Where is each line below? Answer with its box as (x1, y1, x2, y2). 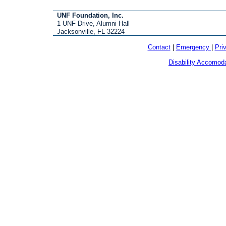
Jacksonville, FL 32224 (53, 27, 125, 35)
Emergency (176, 43, 211, 51)
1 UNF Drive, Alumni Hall (53, 19, 130, 27)
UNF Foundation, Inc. (57, 11, 124, 19)
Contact (147, 43, 171, 51)
